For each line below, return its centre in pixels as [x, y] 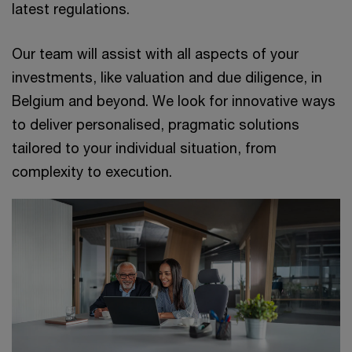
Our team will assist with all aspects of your [155, 54]
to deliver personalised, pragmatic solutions [156, 125]
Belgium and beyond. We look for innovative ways [174, 101]
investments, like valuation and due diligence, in [167, 77]
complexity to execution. [94, 172]
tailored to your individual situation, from [144, 148]
